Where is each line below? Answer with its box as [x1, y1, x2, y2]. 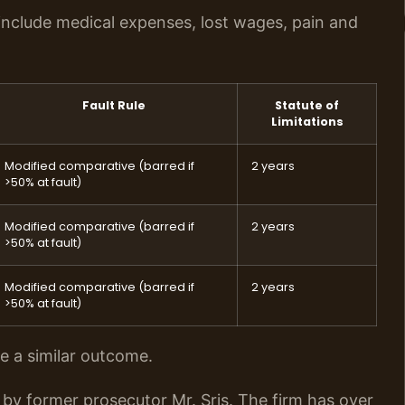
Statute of [275, 97, 339, 113]
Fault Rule [82, 97, 146, 113]
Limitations [270, 113, 344, 129]
